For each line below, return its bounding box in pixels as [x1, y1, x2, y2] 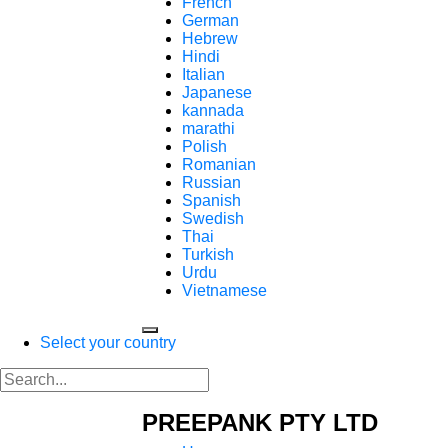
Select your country [40, 334, 176, 351]
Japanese [182, 84, 252, 101]
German [182, 12, 239, 29]
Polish [182, 138, 227, 155]
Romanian [182, 156, 256, 173]
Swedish [182, 210, 244, 227]
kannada [182, 102, 244, 119]
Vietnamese [182, 282, 267, 299]
